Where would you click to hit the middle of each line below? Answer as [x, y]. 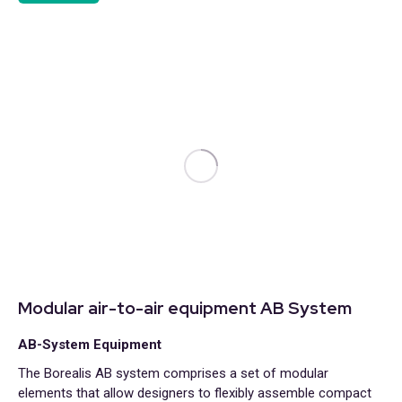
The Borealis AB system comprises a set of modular [173, 373]
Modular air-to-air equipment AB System [185, 308]
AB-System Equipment [90, 345]
